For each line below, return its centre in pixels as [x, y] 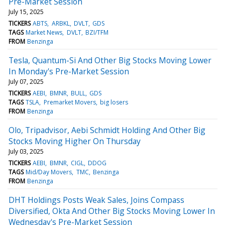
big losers [114, 102]
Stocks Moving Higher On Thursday [75, 141]
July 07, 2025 [26, 81]
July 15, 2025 [26, 12]
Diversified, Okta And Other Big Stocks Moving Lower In [112, 211]
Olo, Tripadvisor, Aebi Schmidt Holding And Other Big [107, 130]
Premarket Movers [70, 102]
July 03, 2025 [26, 151]
